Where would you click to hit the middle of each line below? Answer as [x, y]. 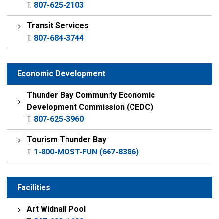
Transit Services [58, 26]
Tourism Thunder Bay [67, 140]
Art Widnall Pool [56, 209]
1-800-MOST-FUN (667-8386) [87, 152]
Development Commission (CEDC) [90, 107]
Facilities [34, 187]
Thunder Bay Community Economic [91, 95]
